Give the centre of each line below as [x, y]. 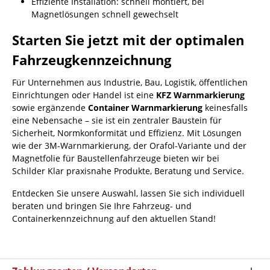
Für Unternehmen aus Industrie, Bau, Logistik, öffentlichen [130, 82]
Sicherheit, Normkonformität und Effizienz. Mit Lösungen [127, 133]
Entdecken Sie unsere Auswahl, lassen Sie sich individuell [128, 193]
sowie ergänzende [50, 108]
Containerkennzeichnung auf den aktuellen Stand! [114, 218]
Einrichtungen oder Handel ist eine [84, 95]
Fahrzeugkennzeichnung [92, 60]
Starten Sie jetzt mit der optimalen [128, 40]
